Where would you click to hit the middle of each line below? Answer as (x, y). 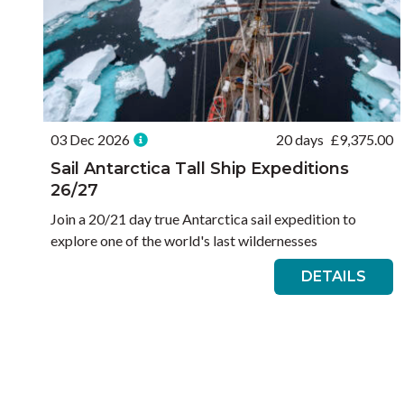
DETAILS (334, 277)
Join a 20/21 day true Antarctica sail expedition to (203, 219)
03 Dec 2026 (90, 140)
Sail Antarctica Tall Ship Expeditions (200, 169)
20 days (300, 140)
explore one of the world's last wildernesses (184, 241)
